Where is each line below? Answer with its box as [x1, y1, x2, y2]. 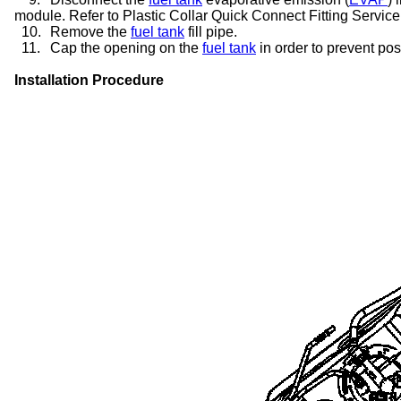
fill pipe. [184, 23, 237, 39]
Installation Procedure [14, 72, 164, 88]
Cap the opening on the [50, 39, 202, 55]
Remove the [50, 23, 131, 39]
